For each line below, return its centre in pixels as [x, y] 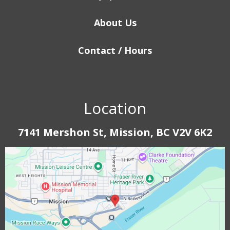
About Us [115, 23]
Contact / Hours [115, 51]
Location [115, 108]
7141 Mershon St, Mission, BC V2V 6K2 [115, 132]
